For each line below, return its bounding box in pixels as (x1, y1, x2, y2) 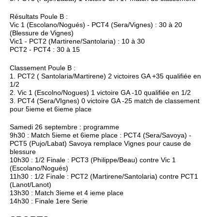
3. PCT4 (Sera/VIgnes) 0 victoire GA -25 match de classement (10, 97, 200, 105)
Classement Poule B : (10, 64, 76, 72)
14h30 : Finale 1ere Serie (10, 197, 88, 205)
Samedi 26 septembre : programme (10, 123, 119, 131)
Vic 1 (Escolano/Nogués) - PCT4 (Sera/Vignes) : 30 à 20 (10, 21, 182, 29)
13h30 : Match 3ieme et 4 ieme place (10, 189, 124, 197)
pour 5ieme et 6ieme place (10, 105, 92, 113)
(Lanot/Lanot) (10, 181, 51, 188)
